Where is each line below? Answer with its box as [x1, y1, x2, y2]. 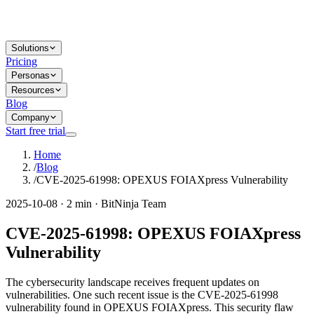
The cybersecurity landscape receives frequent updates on [6, 275, 259, 288]
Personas [11, 70, 50, 81]
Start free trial [6, 125, 65, 137]
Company [11, 112, 50, 123]
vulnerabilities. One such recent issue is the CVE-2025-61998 [6, 288, 278, 301]
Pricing [6, 55, 37, 67]
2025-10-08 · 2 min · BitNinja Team [6, 198, 166, 210]
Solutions [11, 43, 49, 53]
